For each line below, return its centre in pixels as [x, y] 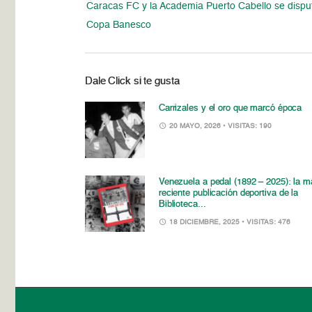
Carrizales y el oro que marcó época [230, 108]
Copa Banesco [119, 25]
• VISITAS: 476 [266, 222]
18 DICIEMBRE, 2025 [204, 222]
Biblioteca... [182, 204]
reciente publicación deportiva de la [228, 193]
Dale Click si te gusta [132, 81]
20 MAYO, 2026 [195, 126]
